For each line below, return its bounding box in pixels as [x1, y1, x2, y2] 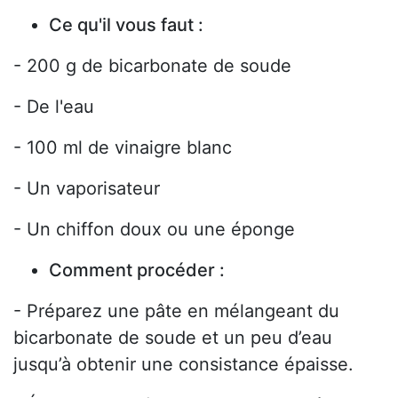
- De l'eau [13, 96, 94, 118]
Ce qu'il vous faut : [49, 14, 203, 36]
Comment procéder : [49, 259, 225, 282]
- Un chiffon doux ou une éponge [13, 219, 295, 241]
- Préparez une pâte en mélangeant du [13, 300, 339, 322]
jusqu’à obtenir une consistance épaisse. [13, 354, 354, 376]
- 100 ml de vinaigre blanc [13, 137, 232, 159]
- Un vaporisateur [13, 178, 160, 200]
